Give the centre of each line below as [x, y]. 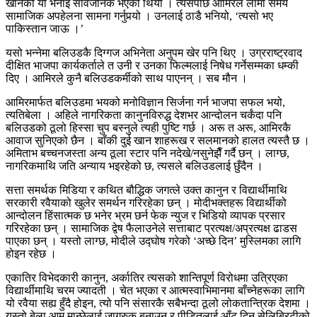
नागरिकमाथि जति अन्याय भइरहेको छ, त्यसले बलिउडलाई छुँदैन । [136, 166]
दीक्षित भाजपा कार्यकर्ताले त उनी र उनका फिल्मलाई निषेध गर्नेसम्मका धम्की [152, 66]
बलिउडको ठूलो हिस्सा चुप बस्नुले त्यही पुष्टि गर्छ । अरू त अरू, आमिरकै [148, 128]
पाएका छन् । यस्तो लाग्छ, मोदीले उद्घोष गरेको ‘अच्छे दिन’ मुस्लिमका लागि [153, 241]
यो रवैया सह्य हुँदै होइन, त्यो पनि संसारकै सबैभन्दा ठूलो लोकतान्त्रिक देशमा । [158, 304]
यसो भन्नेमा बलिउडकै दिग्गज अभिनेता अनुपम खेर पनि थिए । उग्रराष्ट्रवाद [154, 53]
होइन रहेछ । [31, 254]
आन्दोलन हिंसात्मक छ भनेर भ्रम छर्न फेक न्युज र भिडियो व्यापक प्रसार [145, 216]
